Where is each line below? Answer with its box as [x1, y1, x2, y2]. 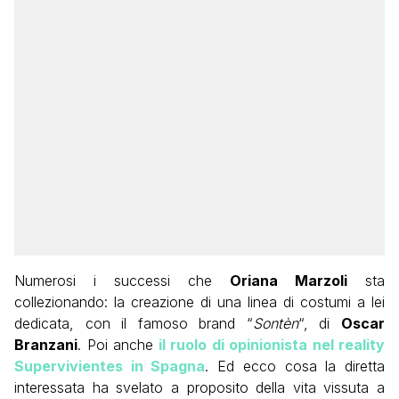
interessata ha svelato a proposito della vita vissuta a [14, 379, 385, 396]
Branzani [14, 336, 77, 354]
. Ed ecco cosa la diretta [205, 357, 386, 375]
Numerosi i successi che [14, 272, 230, 289]
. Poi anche [77, 336, 153, 354]
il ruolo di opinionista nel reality [153, 336, 385, 354]
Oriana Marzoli [230, 272, 347, 289]
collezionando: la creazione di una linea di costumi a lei [14, 293, 385, 311]
